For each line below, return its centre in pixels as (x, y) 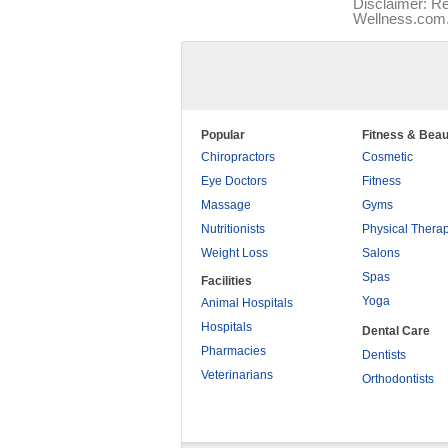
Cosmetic (387, 157)
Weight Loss (234, 253)
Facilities (226, 281)
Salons (381, 253)
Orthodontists (398, 379)
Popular (223, 135)
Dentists (384, 355)
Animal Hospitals (247, 303)
